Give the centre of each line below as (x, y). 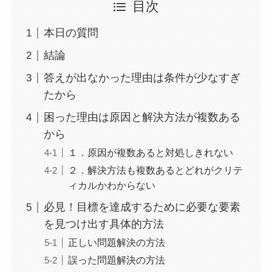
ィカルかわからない (111, 185)
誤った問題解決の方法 (116, 260)
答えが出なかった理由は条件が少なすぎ (142, 78)
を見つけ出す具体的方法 (104, 224)
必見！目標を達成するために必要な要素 (142, 207)
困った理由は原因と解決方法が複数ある (142, 117)
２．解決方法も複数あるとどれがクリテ (155, 170)
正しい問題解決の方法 (116, 243)
